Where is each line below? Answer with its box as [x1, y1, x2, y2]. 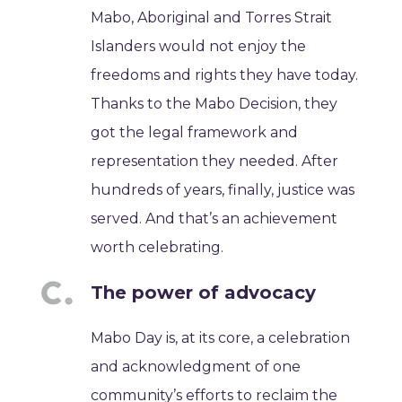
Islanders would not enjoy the [91, 38, 307, 56]
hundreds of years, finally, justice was [91, 181, 355, 199]
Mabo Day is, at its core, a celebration [91, 329, 351, 347]
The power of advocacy [91, 282, 317, 304]
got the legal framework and [91, 124, 299, 142]
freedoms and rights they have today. [91, 66, 359, 84]
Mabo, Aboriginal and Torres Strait [91, 9, 333, 27]
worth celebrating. [91, 239, 224, 257]
